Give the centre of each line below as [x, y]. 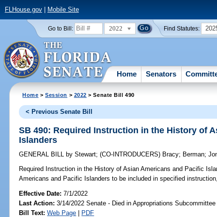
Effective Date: [41, 193]
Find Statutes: [182, 28]
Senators [161, 74]
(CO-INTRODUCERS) [131, 155]
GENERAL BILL [43, 155]
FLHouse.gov [23, 10]
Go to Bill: [60, 28]
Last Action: [37, 203]
